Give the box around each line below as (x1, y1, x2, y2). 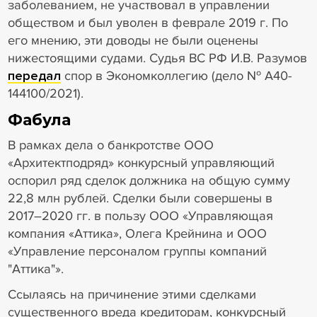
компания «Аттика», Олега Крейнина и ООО (7, 226, 267, 242)
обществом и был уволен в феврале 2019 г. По (7, 14, 288, 30)
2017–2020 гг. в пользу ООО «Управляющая (7, 208, 273, 224)
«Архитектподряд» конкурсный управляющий (7, 155, 275, 171)
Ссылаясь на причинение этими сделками (7, 287, 256, 303)
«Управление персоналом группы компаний (7, 243, 267, 260)
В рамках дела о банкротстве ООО (7, 137, 214, 154)
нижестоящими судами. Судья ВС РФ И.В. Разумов (7, 50, 307, 66)
